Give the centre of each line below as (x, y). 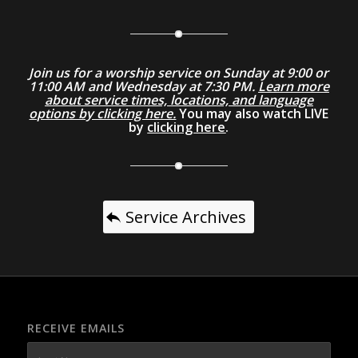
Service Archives (186, 217)
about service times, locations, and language (179, 99)
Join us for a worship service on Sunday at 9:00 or (179, 72)
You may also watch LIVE (253, 113)
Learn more (293, 86)
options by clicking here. (103, 113)
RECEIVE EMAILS (76, 328)
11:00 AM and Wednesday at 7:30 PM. (143, 86)
